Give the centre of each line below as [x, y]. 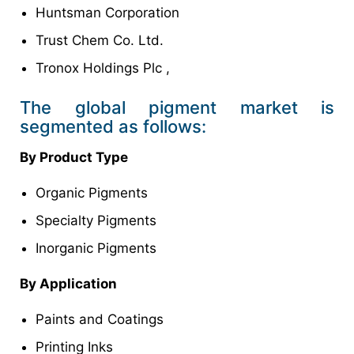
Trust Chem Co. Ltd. [100, 40]
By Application [68, 283]
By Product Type [74, 157]
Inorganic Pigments [96, 248]
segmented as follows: [113, 126]
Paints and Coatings [100, 319]
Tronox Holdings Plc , [103, 68]
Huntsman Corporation [107, 12]
